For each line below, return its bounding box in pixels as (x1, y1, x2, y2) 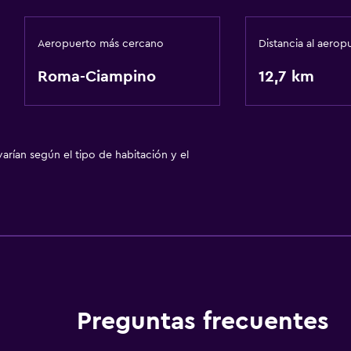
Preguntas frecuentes (76, 309, 329, 335)
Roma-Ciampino (37, 69, 156, 85)
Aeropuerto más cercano (37, 38, 164, 49)
